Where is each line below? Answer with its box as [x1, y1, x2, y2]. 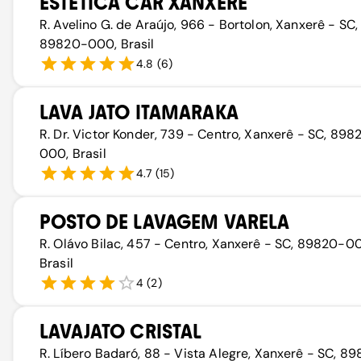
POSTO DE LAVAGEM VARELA [39, 210, 290, 234]
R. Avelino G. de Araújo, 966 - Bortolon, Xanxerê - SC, [39, 16, 359, 33]
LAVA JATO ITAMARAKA [39, 101, 239, 124]
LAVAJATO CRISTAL [39, 320, 202, 343]
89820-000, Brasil [39, 35, 155, 52]
